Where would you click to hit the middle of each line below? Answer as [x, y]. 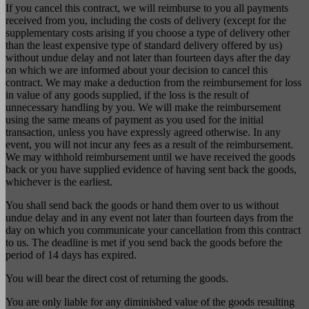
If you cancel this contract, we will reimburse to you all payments [147, 8]
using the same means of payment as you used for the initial [134, 119]
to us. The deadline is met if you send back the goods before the [144, 242]
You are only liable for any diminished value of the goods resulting [150, 301]
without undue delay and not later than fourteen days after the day [148, 57]
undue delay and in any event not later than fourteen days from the [149, 217]
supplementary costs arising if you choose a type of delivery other [148, 32]
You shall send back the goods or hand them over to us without [142, 205]
